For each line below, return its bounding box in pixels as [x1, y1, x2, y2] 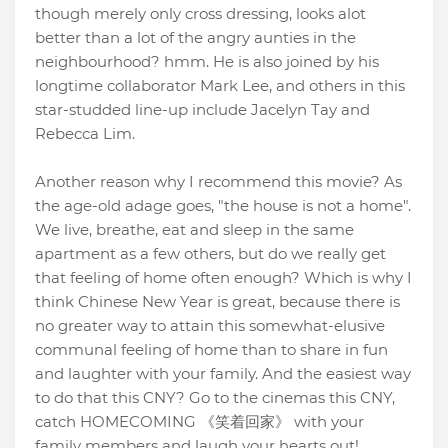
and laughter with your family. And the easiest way [35, 364, 411, 384]
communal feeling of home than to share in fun [35, 340, 388, 360]
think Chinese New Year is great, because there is [35, 292, 400, 312]
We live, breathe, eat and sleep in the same [35, 220, 354, 240]
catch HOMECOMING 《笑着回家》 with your [35, 412, 364, 432]
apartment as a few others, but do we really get [35, 244, 386, 264]
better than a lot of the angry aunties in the [35, 28, 356, 48]
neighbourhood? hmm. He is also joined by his [35, 52, 379, 72]
